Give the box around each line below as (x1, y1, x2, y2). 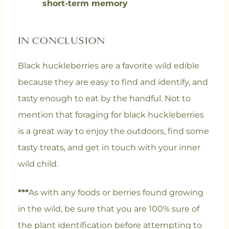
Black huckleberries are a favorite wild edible (17, 60, 199, 71)
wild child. (17, 158, 60, 169)
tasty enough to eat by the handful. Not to (17, 93, 191, 103)
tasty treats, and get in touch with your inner (17, 142, 200, 152)
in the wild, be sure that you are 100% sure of (17, 203, 199, 214)
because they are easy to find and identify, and (17, 77, 208, 87)
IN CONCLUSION (17, 34, 105, 47)
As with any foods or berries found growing (28, 187, 203, 197)
